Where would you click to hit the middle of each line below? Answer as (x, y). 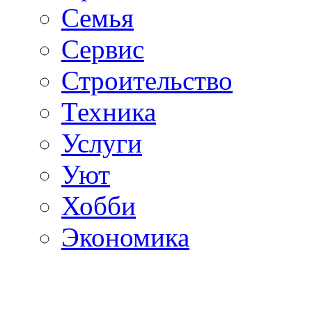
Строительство (147, 80)
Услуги (102, 143)
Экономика (125, 237)
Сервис (103, 49)
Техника (109, 111)
